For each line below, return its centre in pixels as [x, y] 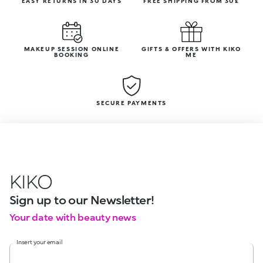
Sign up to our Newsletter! [82, 200]
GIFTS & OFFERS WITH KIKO [191, 48]
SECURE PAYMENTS [131, 102]
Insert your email [40, 242]
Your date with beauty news [73, 217]
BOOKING [72, 54]
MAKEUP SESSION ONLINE [72, 48]
